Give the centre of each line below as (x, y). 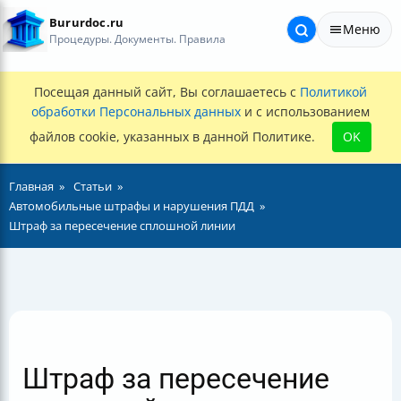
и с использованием (305, 111)
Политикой (333, 92)
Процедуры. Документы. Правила (137, 38)
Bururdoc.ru (87, 22)
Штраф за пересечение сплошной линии (122, 226)
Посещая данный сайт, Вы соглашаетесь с (167, 92)
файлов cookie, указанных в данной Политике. (174, 137)
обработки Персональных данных (136, 111)
